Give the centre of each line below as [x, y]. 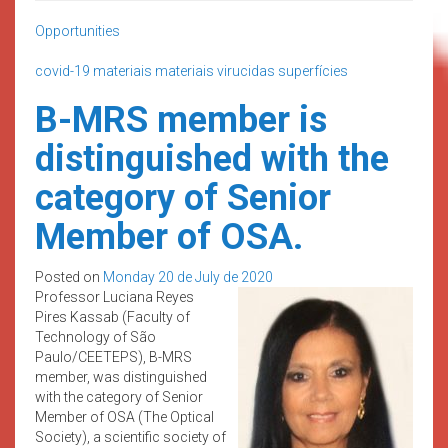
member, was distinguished [121, 376]
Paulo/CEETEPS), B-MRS [113, 356]
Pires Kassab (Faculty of [112, 316]
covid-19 [62, 70]
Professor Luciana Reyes [114, 296]
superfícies [313, 70]
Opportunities [77, 30]
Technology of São [95, 336]
